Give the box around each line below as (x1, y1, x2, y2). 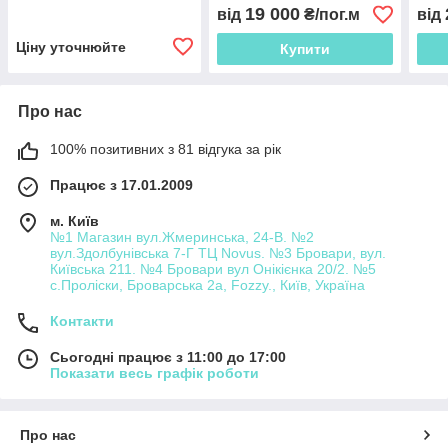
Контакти (50, 313, 114, 330)
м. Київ (50, 213, 99, 230)
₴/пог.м (299, 6, 360, 24)
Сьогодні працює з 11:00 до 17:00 (50, 349, 286, 366)
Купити (279, 41, 330, 58)
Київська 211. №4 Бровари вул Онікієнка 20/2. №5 (50, 261, 376, 278)
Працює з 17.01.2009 (50, 177, 193, 194)
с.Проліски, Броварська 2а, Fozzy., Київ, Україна (50, 277, 365, 294)
